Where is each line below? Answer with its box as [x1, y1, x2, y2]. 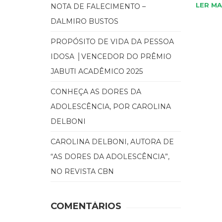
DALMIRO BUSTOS [51, 16, 118, 26]
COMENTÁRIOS [51, 200, 121, 212]
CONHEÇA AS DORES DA [51, 87, 141, 96]
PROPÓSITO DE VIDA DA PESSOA [51, 37, 174, 46]
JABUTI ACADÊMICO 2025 [51, 66, 143, 76]
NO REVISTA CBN [51, 166, 114, 176]
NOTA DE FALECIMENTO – [51, 1, 146, 11]
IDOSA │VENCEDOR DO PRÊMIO [51, 52, 171, 61]
